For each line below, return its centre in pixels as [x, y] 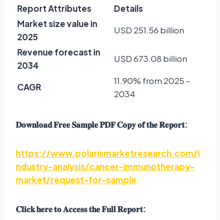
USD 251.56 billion [149, 30]
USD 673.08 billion [151, 59]
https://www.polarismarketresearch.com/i [108, 153]
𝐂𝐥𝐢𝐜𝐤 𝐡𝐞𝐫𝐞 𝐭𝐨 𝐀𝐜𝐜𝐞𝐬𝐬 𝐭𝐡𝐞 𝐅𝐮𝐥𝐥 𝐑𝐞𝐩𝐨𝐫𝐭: [81, 209]
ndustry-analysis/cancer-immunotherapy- [105, 167]
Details [128, 9]
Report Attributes [54, 9]
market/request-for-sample [76, 180]
